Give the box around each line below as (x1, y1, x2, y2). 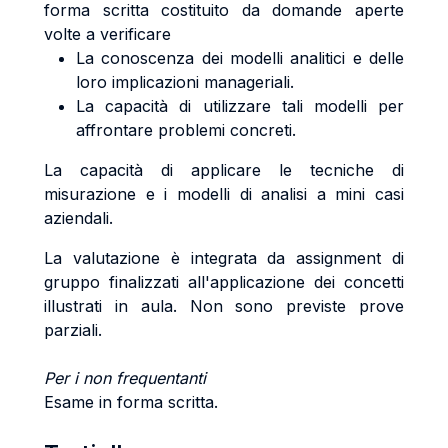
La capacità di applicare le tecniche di (44, 160, 404, 180)
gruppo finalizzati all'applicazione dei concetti (44, 272, 404, 292)
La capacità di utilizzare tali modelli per (76, 96, 404, 116)
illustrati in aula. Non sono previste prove (44, 296, 404, 316)
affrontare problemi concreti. (76, 120, 296, 140)
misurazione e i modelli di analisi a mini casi (44, 184, 404, 204)
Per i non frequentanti (44, 368, 206, 388)
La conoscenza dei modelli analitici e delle (76, 48, 404, 68)
